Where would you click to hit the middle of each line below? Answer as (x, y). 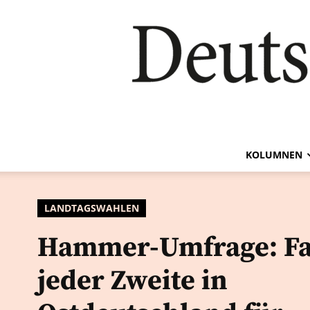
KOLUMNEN (274, 155)
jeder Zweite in (133, 281)
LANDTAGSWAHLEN (92, 208)
